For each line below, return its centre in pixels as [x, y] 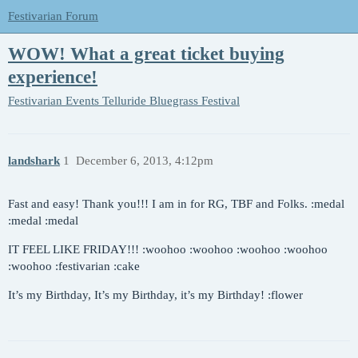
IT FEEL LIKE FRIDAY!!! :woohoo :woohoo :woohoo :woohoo [168, 250]
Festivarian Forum [53, 16]
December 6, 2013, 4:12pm [144, 160]
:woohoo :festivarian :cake [74, 267]
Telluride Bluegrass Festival [171, 101]
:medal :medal [43, 221]
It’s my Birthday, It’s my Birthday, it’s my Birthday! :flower [155, 295]
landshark [34, 160]
